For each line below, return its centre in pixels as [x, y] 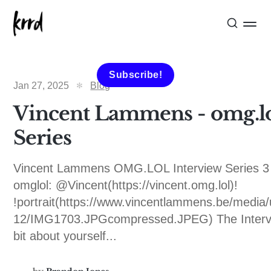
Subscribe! [135, 75]
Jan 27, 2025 [41, 86]
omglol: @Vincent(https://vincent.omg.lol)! [126, 185]
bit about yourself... [65, 236]
